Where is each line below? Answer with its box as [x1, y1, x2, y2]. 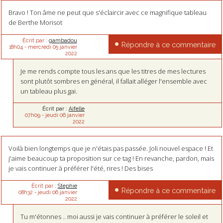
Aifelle [68, 106, 85, 112]
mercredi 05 [27, 43, 58, 50]
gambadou [48, 37, 77, 43]
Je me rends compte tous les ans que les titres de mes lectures [20, 66, 206, 76]
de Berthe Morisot [8, 17, 62, 27]
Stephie [57, 183, 77, 189]
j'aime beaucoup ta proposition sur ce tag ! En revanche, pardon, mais [8, 153, 214, 163]
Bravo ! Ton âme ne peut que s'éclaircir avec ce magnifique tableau [8, 7, 207, 17]
